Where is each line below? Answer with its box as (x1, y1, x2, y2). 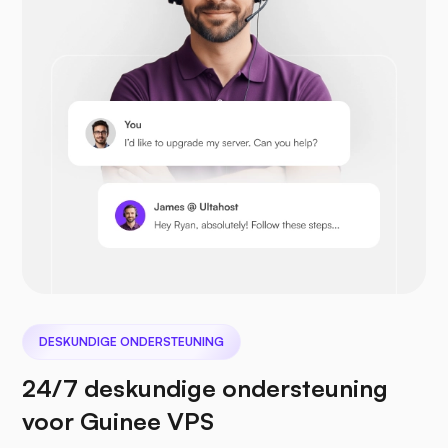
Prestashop (127, 170, 214, 191)
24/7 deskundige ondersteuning (22, 373, 388, 404)
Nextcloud (127, 308, 205, 329)
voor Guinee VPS (22, 406, 214, 437)
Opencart (127, 32, 201, 53)
